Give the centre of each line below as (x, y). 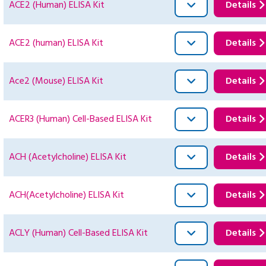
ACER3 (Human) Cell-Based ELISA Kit (80, 120)
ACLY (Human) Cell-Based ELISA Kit (78, 234)
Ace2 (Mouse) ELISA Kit (56, 82)
